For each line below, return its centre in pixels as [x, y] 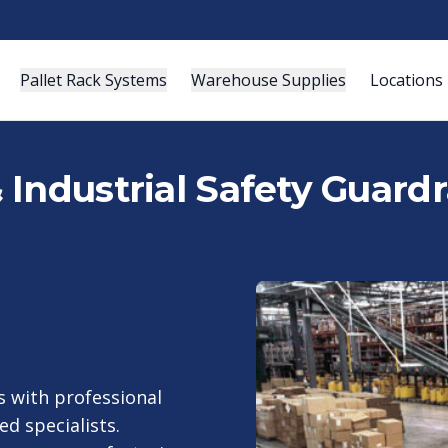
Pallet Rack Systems [93, 80]
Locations [406, 80]
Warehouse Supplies [268, 80]
